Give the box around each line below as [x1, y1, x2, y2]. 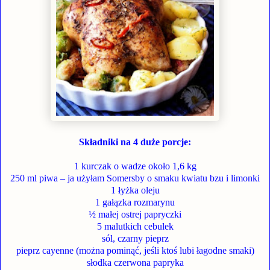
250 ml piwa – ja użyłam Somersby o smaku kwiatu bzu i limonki [10, 173, 260, 184]
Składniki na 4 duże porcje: [79, 137, 191, 148]
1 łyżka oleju [110, 185, 160, 196]
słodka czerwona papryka [86, 257, 184, 268]
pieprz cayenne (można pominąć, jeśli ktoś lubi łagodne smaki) [16, 245, 254, 256]
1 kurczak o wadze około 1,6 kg [74, 161, 196, 172]
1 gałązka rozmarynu [95, 197, 175, 208]
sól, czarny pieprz [101, 233, 169, 244]
